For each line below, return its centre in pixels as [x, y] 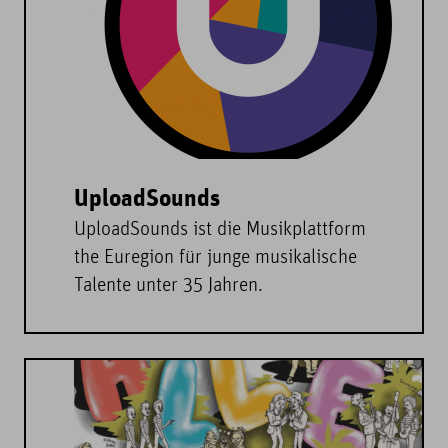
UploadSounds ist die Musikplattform [220, 230]
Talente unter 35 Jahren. [168, 286]
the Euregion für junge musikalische [215, 258]
